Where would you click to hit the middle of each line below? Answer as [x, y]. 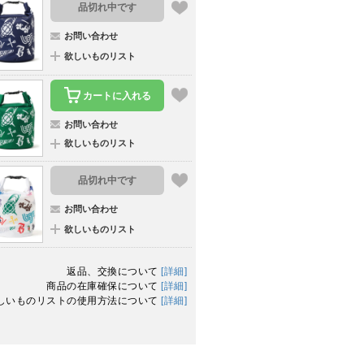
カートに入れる [117, 96]
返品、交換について [114, 272]
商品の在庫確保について [104, 286]
